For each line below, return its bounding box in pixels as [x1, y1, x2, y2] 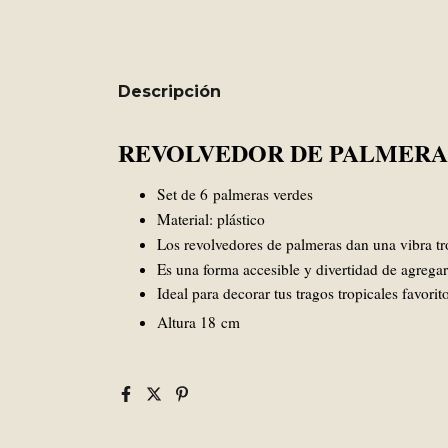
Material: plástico [156, 208, 265, 229]
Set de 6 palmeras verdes [156, 184, 318, 205]
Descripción [118, 82, 221, 102]
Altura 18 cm [156, 312, 245, 333]
